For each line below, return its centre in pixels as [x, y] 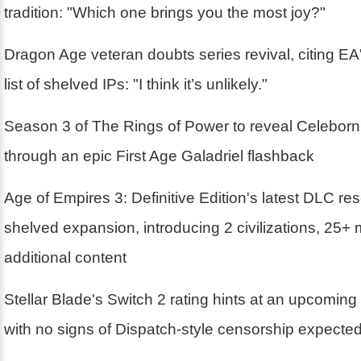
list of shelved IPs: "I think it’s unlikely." [136, 84]
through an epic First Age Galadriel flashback [159, 156]
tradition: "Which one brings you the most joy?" [165, 12]
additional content [65, 257]
